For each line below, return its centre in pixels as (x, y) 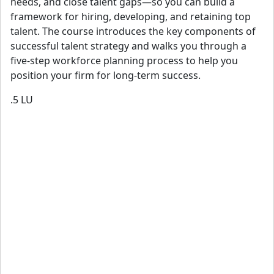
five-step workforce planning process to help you (124, 60)
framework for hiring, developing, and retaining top (131, 16)
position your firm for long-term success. (106, 75)
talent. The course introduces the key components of (133, 31)
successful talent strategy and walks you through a (128, 46)
